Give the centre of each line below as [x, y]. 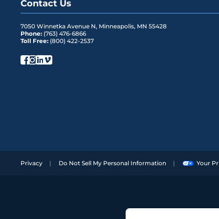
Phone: [32, 34]
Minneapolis [116, 26]
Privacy [32, 163]
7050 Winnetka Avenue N [58, 26]
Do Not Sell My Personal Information [112, 163]
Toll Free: [35, 41]
